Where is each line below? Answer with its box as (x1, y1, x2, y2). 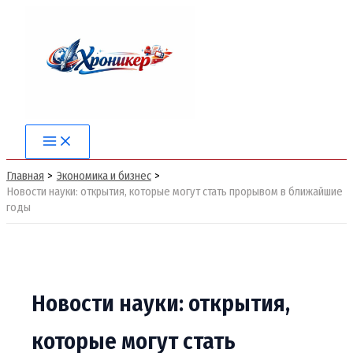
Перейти (6, 8, 46, 22)
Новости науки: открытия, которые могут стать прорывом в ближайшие (6, 184, 343, 199)
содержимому (6, 46, 74, 60)
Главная (6, 169, 44, 183)
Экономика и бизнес (56, 169, 151, 183)
